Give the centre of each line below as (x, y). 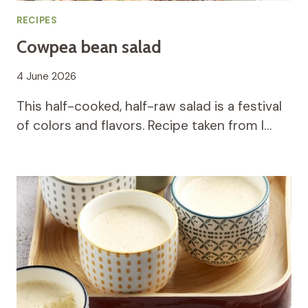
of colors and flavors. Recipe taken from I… (144, 125)
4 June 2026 (46, 76)
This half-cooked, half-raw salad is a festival (149, 106)
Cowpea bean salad (89, 47)
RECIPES (37, 21)
